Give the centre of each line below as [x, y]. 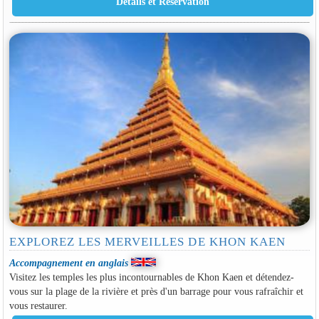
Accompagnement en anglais [68, 262]
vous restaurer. [38, 305]
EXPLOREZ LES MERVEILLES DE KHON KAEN [147, 241]
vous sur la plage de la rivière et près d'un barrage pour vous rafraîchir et [156, 291]
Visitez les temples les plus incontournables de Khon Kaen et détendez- [151, 277]
